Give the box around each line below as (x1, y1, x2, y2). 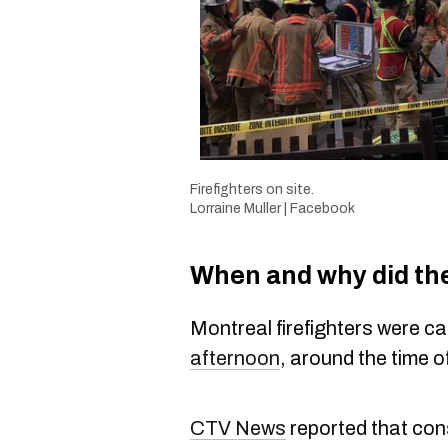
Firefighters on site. (190, 182, 314, 198)
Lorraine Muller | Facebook (190, 201, 355, 217)
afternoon (190, 347, 280, 370)
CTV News (190, 417, 286, 440)
